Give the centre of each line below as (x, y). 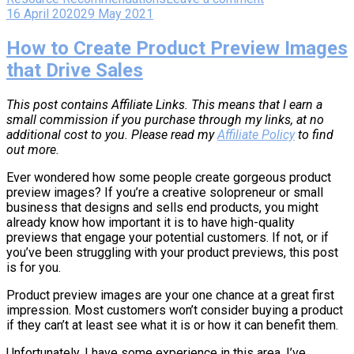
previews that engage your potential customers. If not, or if (168, 237)
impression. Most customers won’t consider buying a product (175, 310)
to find (314, 134)
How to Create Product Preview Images (177, 48)
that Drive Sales (75, 70)
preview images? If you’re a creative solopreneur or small (165, 192)
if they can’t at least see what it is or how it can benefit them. (172, 325)
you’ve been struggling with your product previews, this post (172, 252)
